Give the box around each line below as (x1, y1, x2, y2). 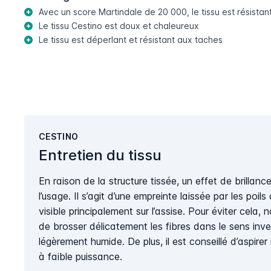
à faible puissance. (39, 250, 122, 263)
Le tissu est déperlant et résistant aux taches (39, 34, 223, 45)
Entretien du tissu (39, 146, 162, 165)
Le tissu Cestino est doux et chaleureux (39, 21, 199, 31)
